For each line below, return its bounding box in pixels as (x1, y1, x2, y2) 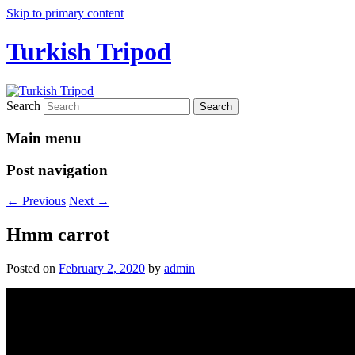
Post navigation (6, 162, 108, 179)
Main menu (6, 129, 82, 147)
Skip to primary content (6, 6, 124, 20)
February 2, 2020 (59, 261, 145, 275)
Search (6, 98, 40, 113)
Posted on (6, 261, 59, 275)
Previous (19, 194, 66, 208)
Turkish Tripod (6, 37, 171, 67)
